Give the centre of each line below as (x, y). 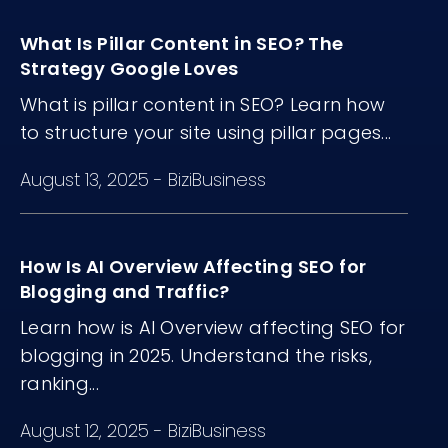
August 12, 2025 (87, 431)
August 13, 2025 (87, 180)
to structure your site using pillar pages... (206, 133)
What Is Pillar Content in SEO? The (182, 44)
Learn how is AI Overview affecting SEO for (213, 328)
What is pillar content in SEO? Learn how (203, 105)
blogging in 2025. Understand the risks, (196, 356)
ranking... (59, 384)
